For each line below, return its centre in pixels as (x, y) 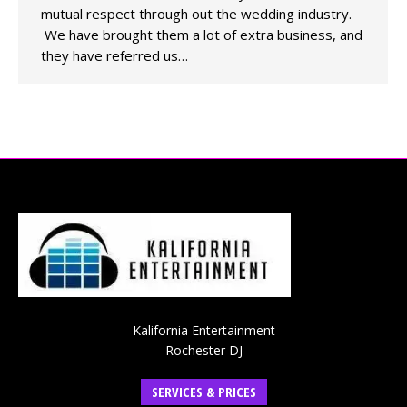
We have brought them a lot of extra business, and (202, 35)
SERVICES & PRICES (203, 391)
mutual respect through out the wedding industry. (196, 14)
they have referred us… (114, 56)
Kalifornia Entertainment (203, 330)
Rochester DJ (203, 350)
